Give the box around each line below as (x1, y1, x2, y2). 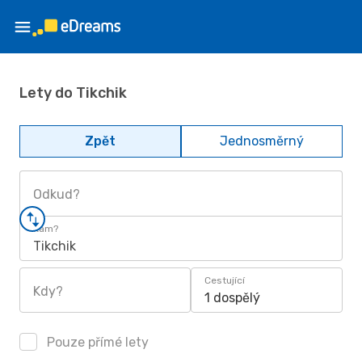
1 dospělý (204, 290, 260, 305)
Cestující (204, 275, 245, 286)
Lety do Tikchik (19, 83, 127, 102)
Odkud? (33, 187, 80, 202)
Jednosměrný (220, 133, 304, 149)
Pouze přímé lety (44, 335, 149, 350)
